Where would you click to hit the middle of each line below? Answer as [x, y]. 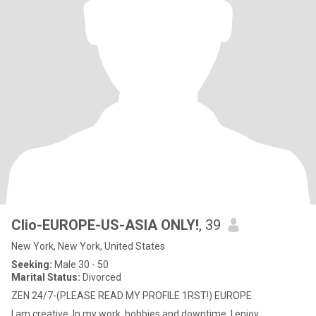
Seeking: [32, 265]
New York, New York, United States [88, 246]
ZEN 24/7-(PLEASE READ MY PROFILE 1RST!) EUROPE [132, 296]
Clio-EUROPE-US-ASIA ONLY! [105, 225]
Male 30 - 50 [80, 265]
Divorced [101, 277]
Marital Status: [46, 277]
